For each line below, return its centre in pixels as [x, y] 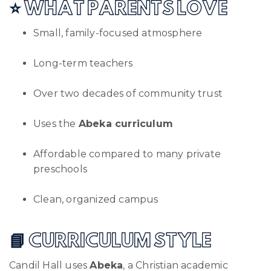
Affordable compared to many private [127, 154]
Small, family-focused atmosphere [118, 33]
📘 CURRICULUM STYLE [110, 242]
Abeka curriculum [126, 123]
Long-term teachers [83, 63]
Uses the [56, 123]
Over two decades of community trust [128, 93]
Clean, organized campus [96, 199]
